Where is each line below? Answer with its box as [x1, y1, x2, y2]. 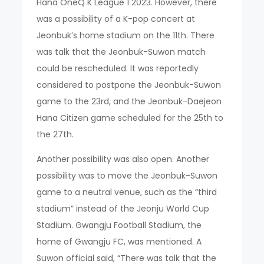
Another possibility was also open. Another [37, 153, 210, 165]
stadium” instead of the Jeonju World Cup [37, 202, 210, 214]
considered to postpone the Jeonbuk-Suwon [37, 78, 222, 91]
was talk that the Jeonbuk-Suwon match [37, 45, 206, 58]
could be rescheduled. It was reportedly [37, 62, 199, 74]
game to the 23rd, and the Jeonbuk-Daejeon [37, 95, 222, 107]
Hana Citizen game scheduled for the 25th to [37, 111, 224, 124]
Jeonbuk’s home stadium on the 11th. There [37, 29, 215, 41]
